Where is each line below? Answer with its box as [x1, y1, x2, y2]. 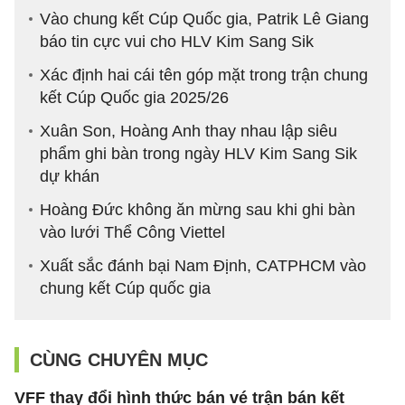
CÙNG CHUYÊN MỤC [30, 350, 208, 371]
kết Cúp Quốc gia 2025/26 [40, 89, 229, 108]
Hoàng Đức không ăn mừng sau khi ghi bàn [40, 201, 355, 220]
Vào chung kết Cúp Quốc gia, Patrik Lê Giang [40, 10, 369, 29]
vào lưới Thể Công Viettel [40, 223, 225, 242]
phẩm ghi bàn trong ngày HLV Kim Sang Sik [40, 145, 357, 164]
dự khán [40, 167, 99, 186]
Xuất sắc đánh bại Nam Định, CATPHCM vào [40, 257, 366, 276]
